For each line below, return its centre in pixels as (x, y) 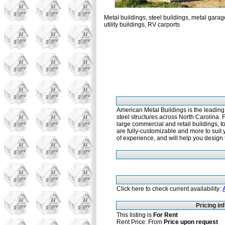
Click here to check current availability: (169, 189)
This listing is (135, 215)
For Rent (165, 215)
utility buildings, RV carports (142, 25)
